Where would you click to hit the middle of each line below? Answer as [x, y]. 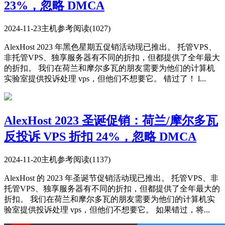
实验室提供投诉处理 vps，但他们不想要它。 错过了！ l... [105, 78]
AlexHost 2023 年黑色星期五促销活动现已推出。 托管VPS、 [110, 47]
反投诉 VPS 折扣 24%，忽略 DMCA [100, 136]
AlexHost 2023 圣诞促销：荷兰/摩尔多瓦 [111, 120]
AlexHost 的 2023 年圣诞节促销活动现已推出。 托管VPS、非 [111, 178]
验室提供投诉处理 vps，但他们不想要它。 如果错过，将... [107, 209]
